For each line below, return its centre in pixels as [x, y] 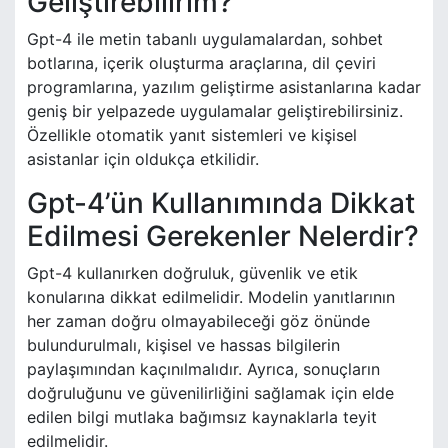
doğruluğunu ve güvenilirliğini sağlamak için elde [210, 393]
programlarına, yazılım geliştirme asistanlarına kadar [224, 87]
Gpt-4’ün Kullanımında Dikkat [221, 203]
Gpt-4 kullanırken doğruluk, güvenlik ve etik [192, 273]
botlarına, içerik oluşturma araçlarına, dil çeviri [201, 63]
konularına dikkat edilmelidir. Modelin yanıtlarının [211, 297]
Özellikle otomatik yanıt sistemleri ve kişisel [192, 135]
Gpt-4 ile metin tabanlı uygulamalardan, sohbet [205, 39]
